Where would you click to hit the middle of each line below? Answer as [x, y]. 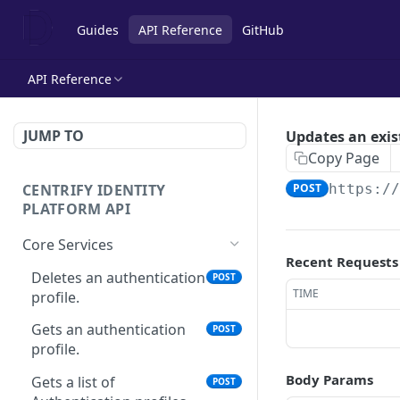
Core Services [68, 244]
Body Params [329, 379]
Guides [97, 29]
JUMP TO [54, 136]
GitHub [262, 29]
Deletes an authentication [118, 277]
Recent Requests [342, 262]
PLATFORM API [76, 209]
